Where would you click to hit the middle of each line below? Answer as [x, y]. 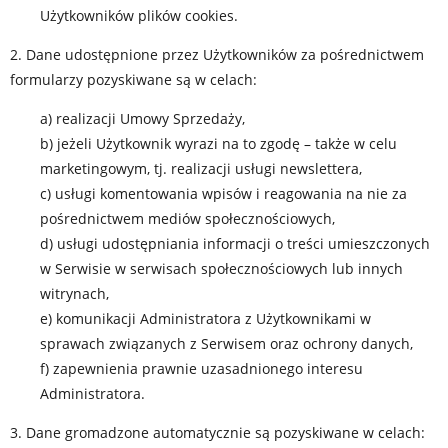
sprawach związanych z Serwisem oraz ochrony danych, [226, 343]
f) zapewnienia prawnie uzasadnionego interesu [201, 368]
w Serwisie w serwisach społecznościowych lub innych [221, 268]
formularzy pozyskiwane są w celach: [133, 79]
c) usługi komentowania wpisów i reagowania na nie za [223, 193]
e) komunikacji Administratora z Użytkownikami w [205, 318]
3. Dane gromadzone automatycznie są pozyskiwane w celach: [217, 432]
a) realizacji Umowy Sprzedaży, [142, 118]
